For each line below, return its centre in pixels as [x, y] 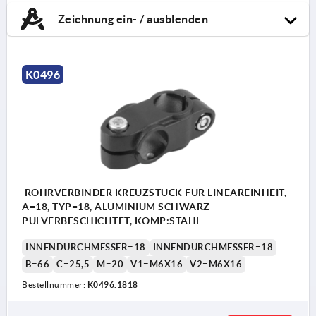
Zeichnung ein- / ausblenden [132, 19]
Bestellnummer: [55, 284]
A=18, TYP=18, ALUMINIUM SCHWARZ [116, 206]
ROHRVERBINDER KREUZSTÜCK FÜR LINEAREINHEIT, [154, 192]
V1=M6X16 [157, 264]
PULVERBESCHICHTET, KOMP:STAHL [112, 220]
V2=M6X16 [216, 264]
